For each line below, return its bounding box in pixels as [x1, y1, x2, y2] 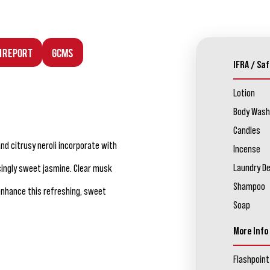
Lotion [233, 87, 255, 99]
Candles [233, 125, 260, 136]
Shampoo [233, 181, 265, 192]
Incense [233, 143, 260, 155]
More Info [233, 225, 268, 237]
